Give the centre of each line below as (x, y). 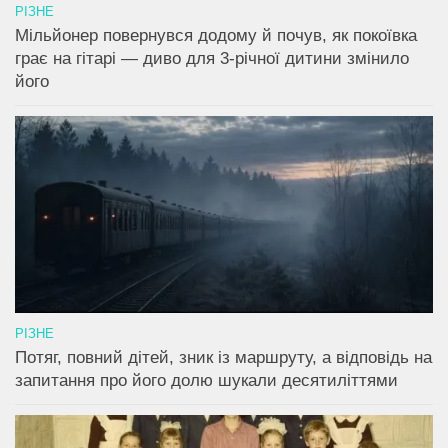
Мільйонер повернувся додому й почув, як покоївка (216, 35)
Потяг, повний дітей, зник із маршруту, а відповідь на (223, 357)
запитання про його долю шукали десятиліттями (206, 380)
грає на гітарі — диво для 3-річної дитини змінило (212, 58)
